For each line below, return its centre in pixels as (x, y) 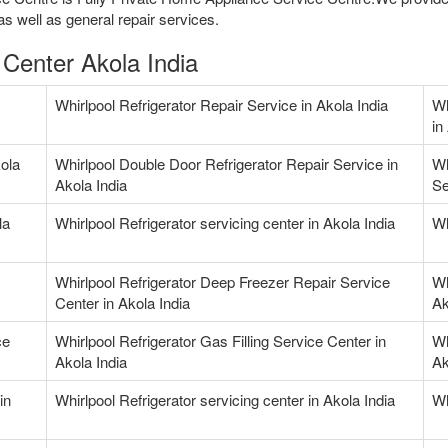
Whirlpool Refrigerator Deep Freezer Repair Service (222, 282)
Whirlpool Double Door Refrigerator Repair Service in (226, 164)
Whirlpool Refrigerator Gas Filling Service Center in (220, 341)
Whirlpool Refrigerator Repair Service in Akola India (221, 105)
